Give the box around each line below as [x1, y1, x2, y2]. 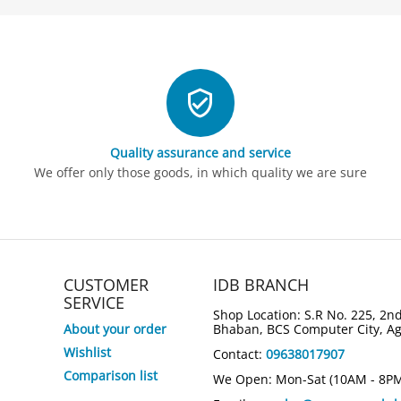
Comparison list [64, 367, 158, 384]
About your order [64, 320, 167, 337]
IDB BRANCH [212, 274, 309, 295]
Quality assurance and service [109, 144, 292, 161]
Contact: [212, 346, 266, 363]
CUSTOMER [64, 274, 149, 295]
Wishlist [64, 344, 112, 361]
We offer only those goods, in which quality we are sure [33, 164, 368, 181]
